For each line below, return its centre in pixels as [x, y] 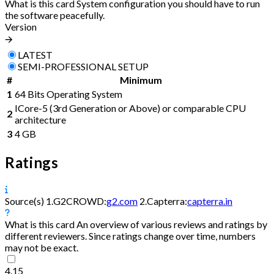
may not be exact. [42, 247]
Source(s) [24, 201]
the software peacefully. [55, 15]
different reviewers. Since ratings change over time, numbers [130, 235]
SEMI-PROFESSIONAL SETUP [83, 66]
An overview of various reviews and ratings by [171, 224]
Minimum [141, 80]
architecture [40, 119]
